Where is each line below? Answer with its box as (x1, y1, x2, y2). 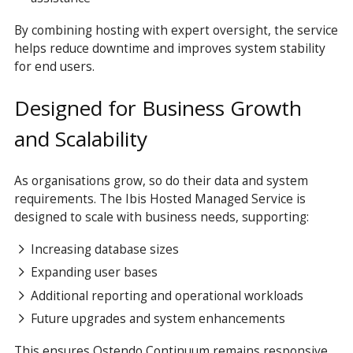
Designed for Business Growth (13, 94, 302, 122)
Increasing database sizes (31, 240, 180, 258)
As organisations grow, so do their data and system (13, 171, 308, 189)
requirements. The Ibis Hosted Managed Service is (13, 189, 306, 207)
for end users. (13, 58, 95, 76)
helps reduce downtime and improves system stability (13, 39, 325, 58)
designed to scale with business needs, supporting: (13, 207, 309, 225)
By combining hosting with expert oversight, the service (13, 21, 338, 39)
